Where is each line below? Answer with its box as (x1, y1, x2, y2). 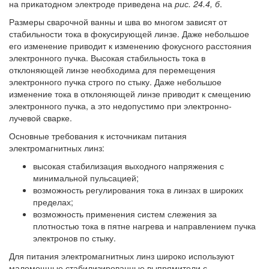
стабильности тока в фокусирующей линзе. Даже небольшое (9, 28, 249, 40)
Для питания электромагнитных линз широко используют (9, 250, 234, 262)
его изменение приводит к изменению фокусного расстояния (9, 40, 252, 52)
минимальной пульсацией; (33, 172, 139, 184)
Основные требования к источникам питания (9, 130, 187, 142)
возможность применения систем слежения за (33, 208, 217, 220)
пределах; (33, 196, 73, 208)
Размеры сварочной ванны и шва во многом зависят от (9, 16, 227, 28)
